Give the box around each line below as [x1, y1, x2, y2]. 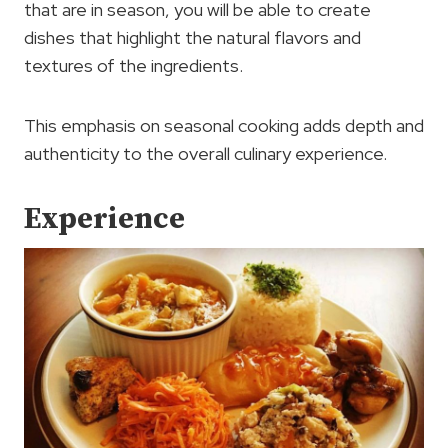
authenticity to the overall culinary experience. [24, 141, 387, 165]
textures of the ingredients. [24, 53, 243, 77]
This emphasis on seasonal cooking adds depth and [24, 113, 424, 137]
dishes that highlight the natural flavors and [24, 25, 361, 49]
